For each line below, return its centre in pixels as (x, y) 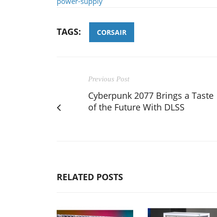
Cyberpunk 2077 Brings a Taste (151, 95)
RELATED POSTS (90, 177)
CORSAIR (112, 32)
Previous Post (109, 79)
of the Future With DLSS (136, 107)
